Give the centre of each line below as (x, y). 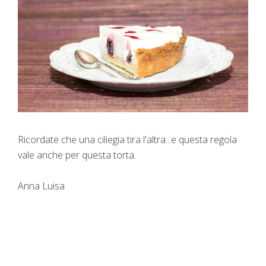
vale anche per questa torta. (77, 155)
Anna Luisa (41, 186)
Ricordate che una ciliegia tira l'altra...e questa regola (127, 139)
